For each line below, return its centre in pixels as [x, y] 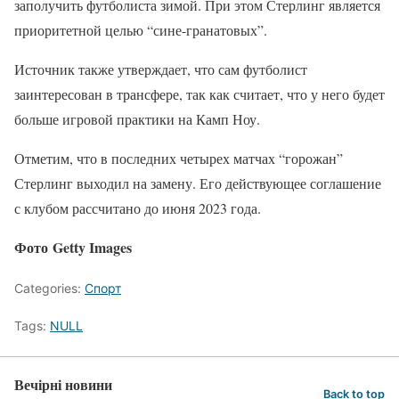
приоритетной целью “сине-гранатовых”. [141, 30]
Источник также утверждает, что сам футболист [161, 69]
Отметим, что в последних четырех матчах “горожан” [179, 158]
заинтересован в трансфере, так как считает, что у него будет [199, 94]
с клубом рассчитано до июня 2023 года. [138, 208]
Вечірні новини [63, 384]
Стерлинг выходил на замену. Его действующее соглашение [198, 183]
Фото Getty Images [73, 247]
